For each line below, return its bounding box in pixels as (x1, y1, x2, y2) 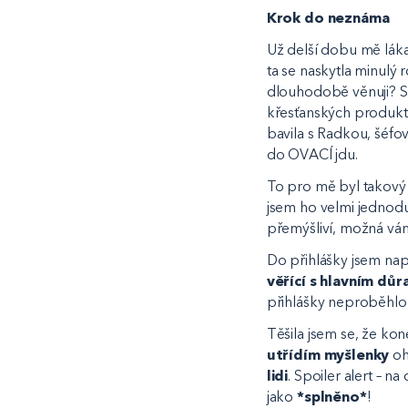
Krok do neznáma (266, 9, 390, 27)
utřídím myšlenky (266, 345, 390, 363)
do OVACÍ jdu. (266, 146, 362, 164)
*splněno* (297, 387, 367, 405)
